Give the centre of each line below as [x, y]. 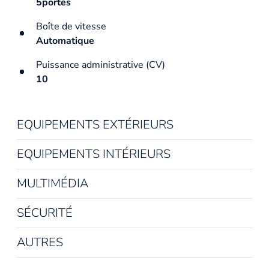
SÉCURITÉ [45, 213]
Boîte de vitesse [71, 26]
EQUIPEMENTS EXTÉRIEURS [95, 124]
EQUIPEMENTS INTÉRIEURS [94, 154]
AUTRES [40, 242]
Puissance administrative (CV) [101, 65]
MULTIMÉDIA [53, 183]
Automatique [65, 41]
